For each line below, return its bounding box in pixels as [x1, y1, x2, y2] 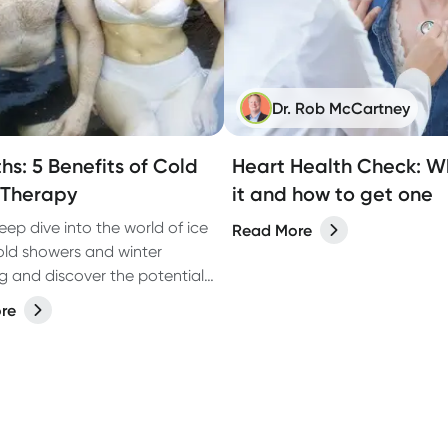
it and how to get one [232, 182, 433, 206]
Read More [232, 220, 312, 240]
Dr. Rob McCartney [272, 98, 410, 118]
